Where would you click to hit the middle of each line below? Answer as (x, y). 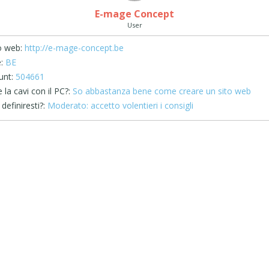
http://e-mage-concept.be (74, 48)
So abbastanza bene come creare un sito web (160, 91)
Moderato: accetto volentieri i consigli (119, 105)
